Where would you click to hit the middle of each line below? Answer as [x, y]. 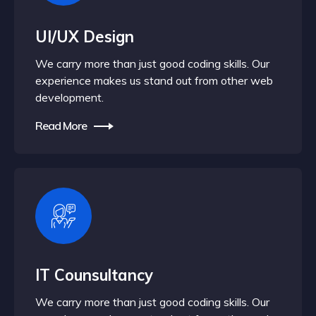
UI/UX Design [85, 37]
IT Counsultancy [94, 275]
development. [69, 97]
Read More [61, 126]
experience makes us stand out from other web [154, 80]
